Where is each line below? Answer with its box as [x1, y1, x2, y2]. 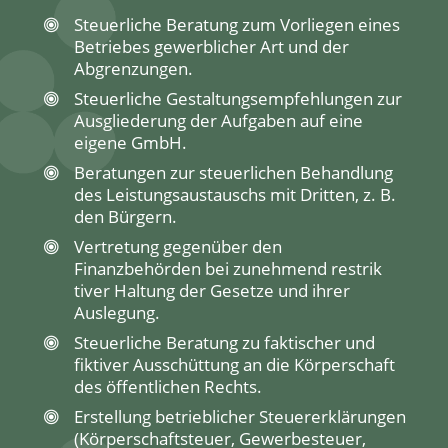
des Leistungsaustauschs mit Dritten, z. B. [74, 182, 396, 206]
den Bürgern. [74, 204, 177, 228]
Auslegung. [74, 300, 160, 324]
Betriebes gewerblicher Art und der [74, 34, 349, 58]
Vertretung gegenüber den [74, 234, 282, 258]
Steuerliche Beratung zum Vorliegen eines [74, 12, 400, 36]
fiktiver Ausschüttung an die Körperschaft [74, 352, 395, 376]
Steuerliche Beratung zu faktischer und [74, 330, 375, 354]
